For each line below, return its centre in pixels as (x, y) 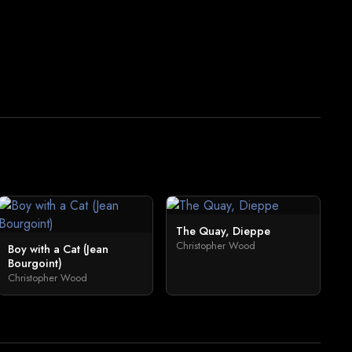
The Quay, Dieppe (223, 231)
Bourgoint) (35, 263)
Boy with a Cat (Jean (59, 249)
